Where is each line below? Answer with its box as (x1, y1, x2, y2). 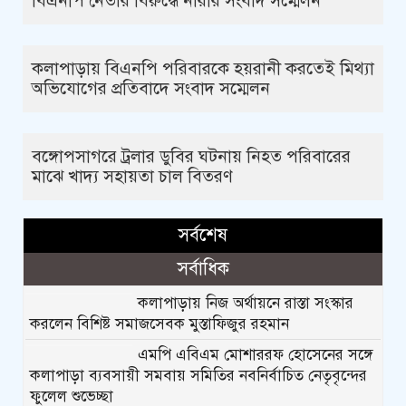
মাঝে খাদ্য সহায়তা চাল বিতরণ (32, 165, 233, 187)
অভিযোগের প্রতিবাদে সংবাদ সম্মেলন (32, 77, 270, 99)
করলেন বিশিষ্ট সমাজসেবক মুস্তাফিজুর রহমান (30, 314, 289, 333)
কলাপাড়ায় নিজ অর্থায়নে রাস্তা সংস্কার (137, 293, 353, 313)
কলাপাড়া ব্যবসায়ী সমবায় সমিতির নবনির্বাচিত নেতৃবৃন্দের (30, 365, 367, 385)
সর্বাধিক (177, 256, 229, 280)
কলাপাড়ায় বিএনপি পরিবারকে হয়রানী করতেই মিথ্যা (32, 57, 374, 79)
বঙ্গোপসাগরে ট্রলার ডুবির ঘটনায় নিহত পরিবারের (32, 145, 351, 167)
